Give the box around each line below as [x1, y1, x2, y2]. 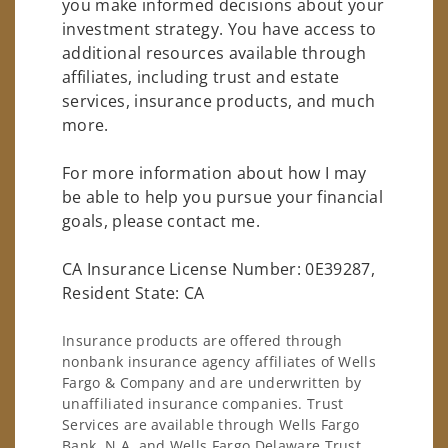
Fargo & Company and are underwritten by [62, 373, 362, 393]
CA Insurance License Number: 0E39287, [62, 257, 375, 280]
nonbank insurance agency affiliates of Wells [62, 352, 377, 372]
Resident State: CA [62, 281, 205, 304]
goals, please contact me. [62, 209, 261, 232]
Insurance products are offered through [62, 331, 343, 351]
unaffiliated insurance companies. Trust [62, 394, 344, 414]
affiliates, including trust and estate [62, 65, 340, 88]
